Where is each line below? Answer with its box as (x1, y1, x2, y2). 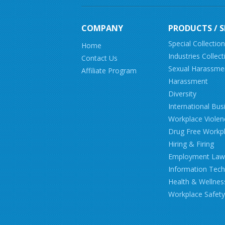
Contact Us (81, 53, 118, 63)
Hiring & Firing (168, 139, 214, 149)
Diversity (168, 89, 196, 98)
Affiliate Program (81, 66, 137, 75)
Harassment (168, 76, 208, 86)
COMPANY (81, 23, 123, 34)
